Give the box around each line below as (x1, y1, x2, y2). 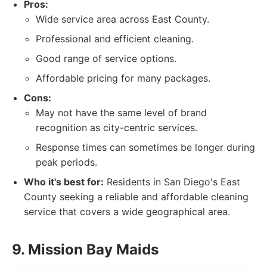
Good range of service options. (36, 52, 176, 64)
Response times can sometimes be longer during (36, 141, 255, 153)
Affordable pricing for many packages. (36, 72, 210, 84)
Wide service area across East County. (36, 13, 209, 25)
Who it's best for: (24, 176, 104, 188)
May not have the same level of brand (36, 107, 207, 119)
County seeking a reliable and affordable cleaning (24, 191, 249, 203)
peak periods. (36, 156, 97, 168)
